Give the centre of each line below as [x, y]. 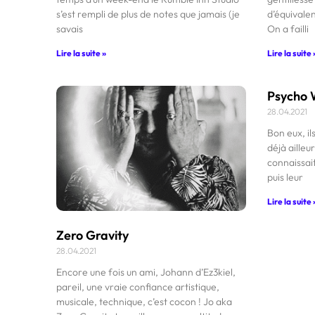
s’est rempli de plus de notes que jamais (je [148, 14]
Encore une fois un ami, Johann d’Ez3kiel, [146, 272]
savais [70, 28]
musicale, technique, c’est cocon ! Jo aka [144, 301]
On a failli [288, 28]
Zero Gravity [92, 235]
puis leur [285, 177]
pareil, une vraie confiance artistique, [138, 287]
